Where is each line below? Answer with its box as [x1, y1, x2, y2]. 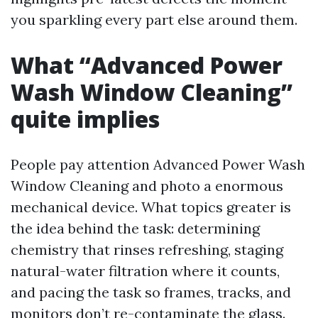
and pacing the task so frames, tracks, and [11, 283, 291, 301]
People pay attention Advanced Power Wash [11, 155, 305, 173]
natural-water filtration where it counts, [11, 262, 280, 280]
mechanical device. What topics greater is [11, 198, 291, 216]
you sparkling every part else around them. [11, 11, 297, 28]
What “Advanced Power [11, 50, 283, 80]
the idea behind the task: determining [11, 219, 260, 237]
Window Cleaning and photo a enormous [11, 177, 283, 194]
